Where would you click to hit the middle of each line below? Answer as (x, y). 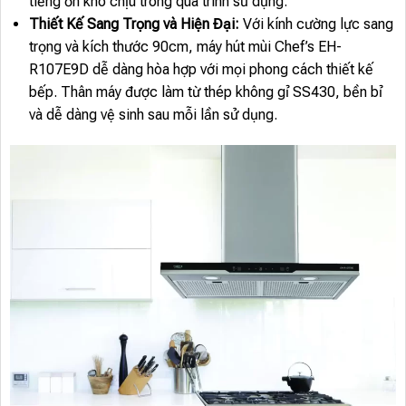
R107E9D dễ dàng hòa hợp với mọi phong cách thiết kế (201, 70)
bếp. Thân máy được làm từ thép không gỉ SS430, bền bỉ (205, 92)
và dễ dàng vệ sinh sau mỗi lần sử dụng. (153, 115)
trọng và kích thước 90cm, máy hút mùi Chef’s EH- (185, 47)
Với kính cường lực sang (316, 24)
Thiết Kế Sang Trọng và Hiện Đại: (134, 24)
